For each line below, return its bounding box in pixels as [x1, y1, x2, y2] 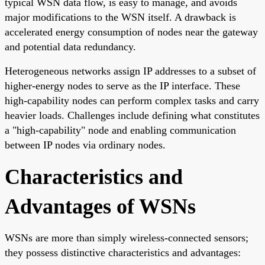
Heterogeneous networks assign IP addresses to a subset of [5, 64, 256, 77]
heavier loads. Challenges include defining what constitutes [5, 109, 260, 121]
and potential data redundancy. [5, 40, 136, 53]
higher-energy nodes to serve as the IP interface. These [5, 79, 240, 92]
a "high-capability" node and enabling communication [5, 124, 236, 136]
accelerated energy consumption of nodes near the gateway [5, 25, 258, 38]
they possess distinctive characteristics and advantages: [5, 246, 241, 258]
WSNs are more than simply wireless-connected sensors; [5, 231, 248, 244]
